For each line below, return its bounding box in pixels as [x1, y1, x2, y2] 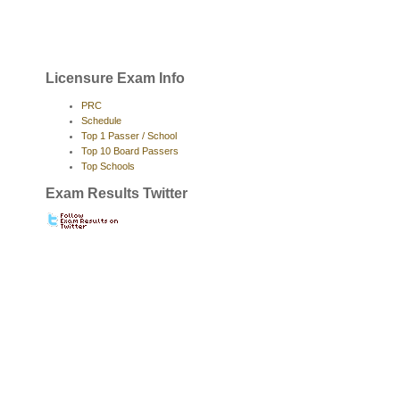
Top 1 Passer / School [81, 129, 177, 141]
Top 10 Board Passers [81, 145, 179, 156]
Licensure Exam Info [46, 71, 185, 87]
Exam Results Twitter [46, 186, 187, 201]
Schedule [81, 114, 121, 126]
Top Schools [81, 160, 135, 171]
